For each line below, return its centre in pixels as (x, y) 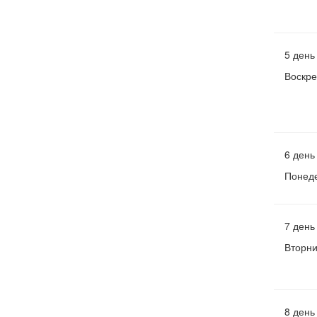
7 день (300, 226)
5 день (300, 55)
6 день (300, 155)
